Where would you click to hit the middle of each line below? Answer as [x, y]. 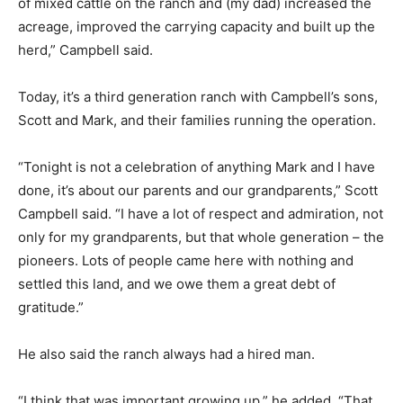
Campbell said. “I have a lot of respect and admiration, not [201, 213]
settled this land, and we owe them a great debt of [177, 283]
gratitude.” [51, 307]
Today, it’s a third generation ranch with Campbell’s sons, [198, 96]
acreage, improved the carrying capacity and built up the [197, 26]
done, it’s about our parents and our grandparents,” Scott [198, 190]
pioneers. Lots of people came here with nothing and [186, 260]
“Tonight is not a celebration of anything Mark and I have [197, 166]
